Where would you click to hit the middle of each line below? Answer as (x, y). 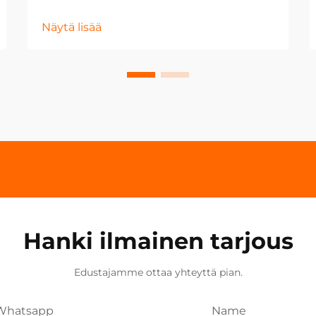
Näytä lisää (72, 27)
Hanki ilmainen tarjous (158, 241)
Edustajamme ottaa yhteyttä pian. (158, 272)
